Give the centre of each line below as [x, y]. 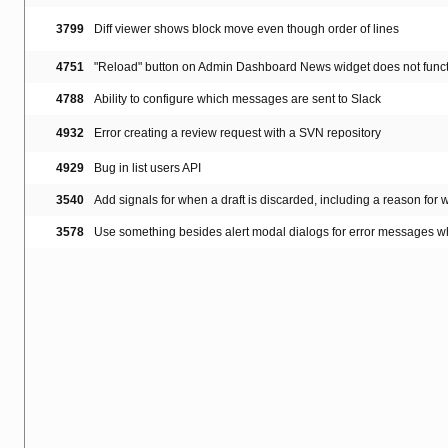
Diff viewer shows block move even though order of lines [246, 29]
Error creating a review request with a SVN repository [237, 133]
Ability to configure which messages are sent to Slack [237, 99]
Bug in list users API [147, 168]
